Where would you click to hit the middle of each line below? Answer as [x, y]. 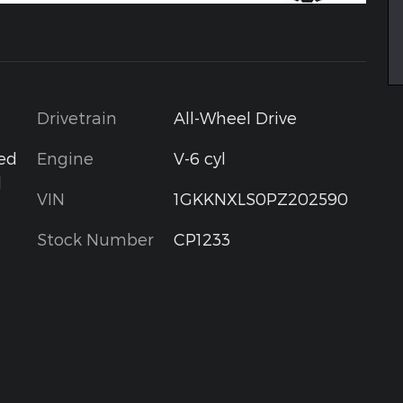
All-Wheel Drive [235, 117]
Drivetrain [77, 117]
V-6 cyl [199, 157]
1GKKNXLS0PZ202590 [260, 198]
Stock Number [95, 238]
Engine [65, 157]
